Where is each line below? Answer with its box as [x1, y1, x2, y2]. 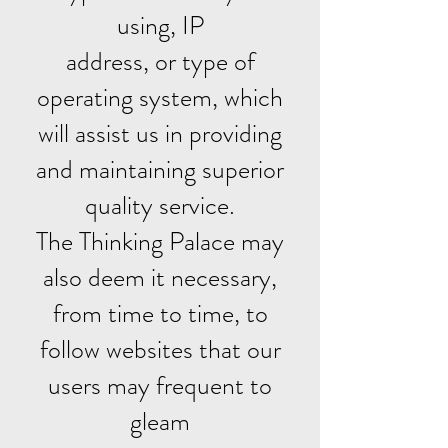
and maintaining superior [36, 151, 284, 188]
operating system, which [37, 79, 283, 116]
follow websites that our [39, 331, 281, 368]
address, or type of [65, 43, 255, 80]
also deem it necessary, [43, 259, 277, 296]
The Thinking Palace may [36, 223, 284, 260]
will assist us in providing [38, 115, 282, 152]
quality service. [85, 187, 235, 224]
